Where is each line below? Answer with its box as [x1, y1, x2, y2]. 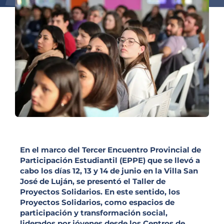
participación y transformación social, [20, 207, 167, 217]
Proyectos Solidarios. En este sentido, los [20, 186, 180, 196]
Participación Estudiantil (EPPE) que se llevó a [20, 155, 200, 165]
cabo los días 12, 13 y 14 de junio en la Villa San [20, 165, 198, 175]
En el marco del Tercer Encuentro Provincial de [20, 144, 201, 154]
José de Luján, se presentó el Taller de [20, 176, 165, 186]
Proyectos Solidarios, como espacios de [20, 197, 174, 207]
